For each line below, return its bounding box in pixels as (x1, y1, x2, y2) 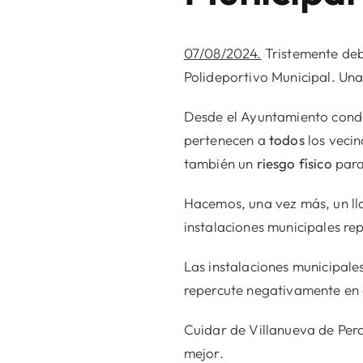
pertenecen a (183, 131, 269, 149)
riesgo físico (256, 155, 332, 173)
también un (183, 155, 257, 173)
